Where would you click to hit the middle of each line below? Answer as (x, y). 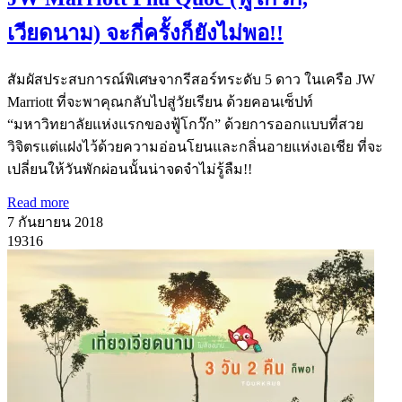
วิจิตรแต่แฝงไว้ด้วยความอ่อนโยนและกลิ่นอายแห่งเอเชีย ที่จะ (195, 146)
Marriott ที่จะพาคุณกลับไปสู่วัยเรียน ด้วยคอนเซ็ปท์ (160, 101)
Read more (38, 202)
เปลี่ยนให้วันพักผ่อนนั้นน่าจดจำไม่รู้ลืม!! (130, 169)
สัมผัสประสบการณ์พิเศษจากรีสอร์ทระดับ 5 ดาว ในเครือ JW (191, 79)
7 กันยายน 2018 (55, 222)
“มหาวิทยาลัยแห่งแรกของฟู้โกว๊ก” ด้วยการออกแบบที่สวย (185, 124)
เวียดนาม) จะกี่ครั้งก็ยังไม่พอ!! (145, 33)
